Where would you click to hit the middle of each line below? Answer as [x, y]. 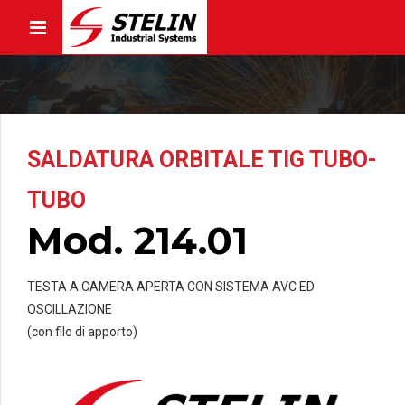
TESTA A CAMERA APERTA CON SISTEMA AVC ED [171, 286]
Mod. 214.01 [137, 240]
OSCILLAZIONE [70, 309]
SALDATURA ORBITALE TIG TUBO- [202, 160]
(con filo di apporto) [82, 331]
